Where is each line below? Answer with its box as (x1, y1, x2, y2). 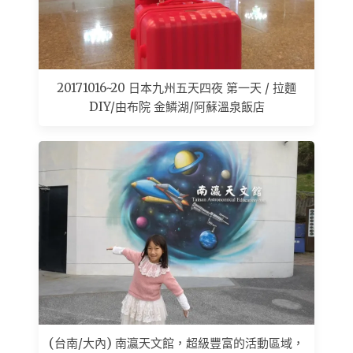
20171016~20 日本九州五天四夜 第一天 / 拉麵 (57, 80, 296, 96)
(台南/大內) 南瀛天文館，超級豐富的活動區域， (49, 336, 304, 351)
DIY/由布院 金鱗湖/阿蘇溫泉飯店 (88, 99, 265, 115)
